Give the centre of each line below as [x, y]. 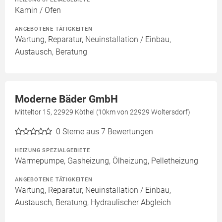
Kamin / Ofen [38, 10]
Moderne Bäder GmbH [66, 99]
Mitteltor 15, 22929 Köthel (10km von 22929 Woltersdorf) [103, 112]
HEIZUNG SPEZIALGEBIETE [53, 150]
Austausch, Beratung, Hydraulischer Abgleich [93, 203]
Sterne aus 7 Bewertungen [108, 132]
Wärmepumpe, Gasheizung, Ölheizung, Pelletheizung [107, 161]
